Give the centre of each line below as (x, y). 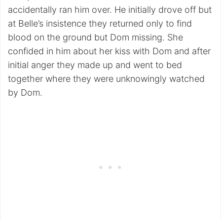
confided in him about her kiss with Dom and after (109, 51)
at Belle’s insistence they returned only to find (100, 24)
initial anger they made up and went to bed (95, 65)
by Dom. (25, 93)
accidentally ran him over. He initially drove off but (110, 10)
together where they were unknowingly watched (106, 79)
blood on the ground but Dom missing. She (95, 37)
